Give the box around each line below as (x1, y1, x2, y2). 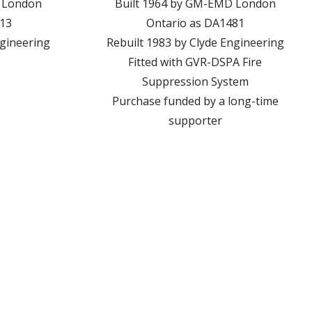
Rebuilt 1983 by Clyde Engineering (106, 35, 284, 50)
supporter (168, 113, 222, 128)
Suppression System (141, 74, 249, 89)
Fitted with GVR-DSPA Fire (128, 54, 262, 70)
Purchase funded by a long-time (111, 93, 279, 109)
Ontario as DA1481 (146, 15, 244, 31)
